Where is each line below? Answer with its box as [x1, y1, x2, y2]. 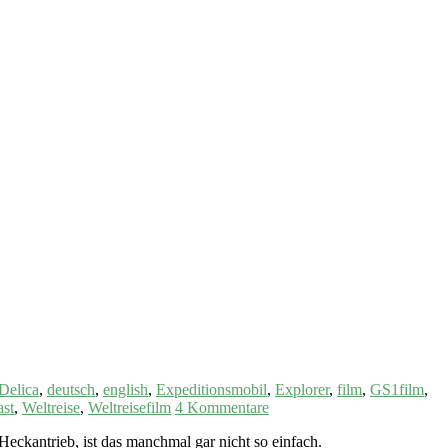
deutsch [47, 380, 95, 398]
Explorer [275, 380, 329, 398]
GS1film [370, 380, 424, 398]
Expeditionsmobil [156, 380, 267, 398]
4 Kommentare [175, 398, 269, 416]
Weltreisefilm [88, 398, 171, 416]
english [103, 380, 148, 398]
